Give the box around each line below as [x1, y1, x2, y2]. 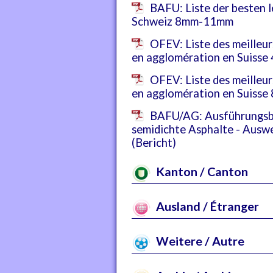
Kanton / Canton [153, 165, 248, 179]
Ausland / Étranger [153, 199, 259, 214]
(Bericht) [132, 136, 176, 149]
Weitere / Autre [153, 234, 244, 249]
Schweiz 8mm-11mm [132, 15, 233, 28]
